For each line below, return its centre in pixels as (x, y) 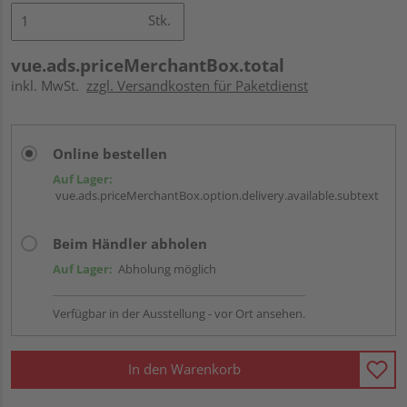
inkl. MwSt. (49, 85)
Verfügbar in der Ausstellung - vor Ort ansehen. (179, 313)
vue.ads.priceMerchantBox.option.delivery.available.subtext (216, 195)
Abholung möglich (164, 268)
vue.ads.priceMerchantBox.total (148, 65)
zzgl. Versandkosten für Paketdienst (197, 85)
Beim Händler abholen (130, 243)
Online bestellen (110, 153)
